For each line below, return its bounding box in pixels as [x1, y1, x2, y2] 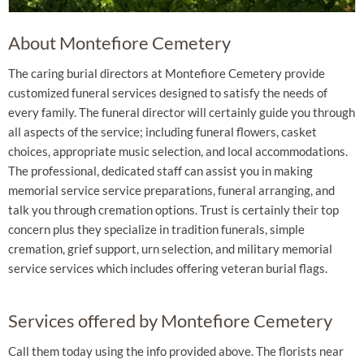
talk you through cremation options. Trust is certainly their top [8, 202, 339, 217]
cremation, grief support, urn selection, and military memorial [8, 241, 332, 256]
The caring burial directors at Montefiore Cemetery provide [8, 66, 325, 80]
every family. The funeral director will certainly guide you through [8, 105, 355, 119]
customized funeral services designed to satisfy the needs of [8, 85, 327, 100]
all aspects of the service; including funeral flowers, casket [8, 124, 317, 139]
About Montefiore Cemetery [8, 32, 231, 54]
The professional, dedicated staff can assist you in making [8, 163, 313, 178]
